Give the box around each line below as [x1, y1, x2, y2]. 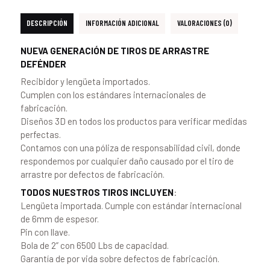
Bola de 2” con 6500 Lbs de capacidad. [20, 239, 169, 251]
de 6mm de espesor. [20, 213, 99, 224]
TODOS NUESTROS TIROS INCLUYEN [20, 186, 174, 198]
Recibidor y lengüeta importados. [20, 76, 150, 87]
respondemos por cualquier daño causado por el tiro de [20, 155, 234, 167]
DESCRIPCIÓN [26, 18, 67, 28]
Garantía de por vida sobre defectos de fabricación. [20, 253, 219, 264]
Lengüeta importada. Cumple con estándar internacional [20, 199, 242, 211]
